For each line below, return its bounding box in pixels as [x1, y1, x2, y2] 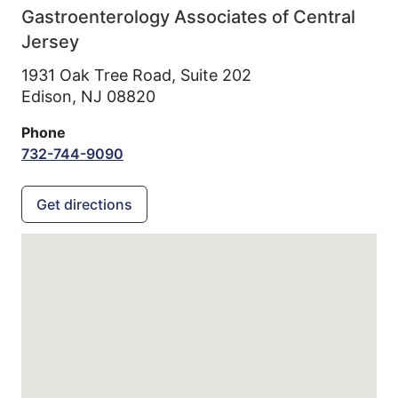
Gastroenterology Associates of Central [21, 6, 355, 28]
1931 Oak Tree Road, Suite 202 [21, 66, 251, 84]
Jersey [21, 31, 79, 52]
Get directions [36, 195, 132, 213]
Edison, [21, 87, 81, 106]
